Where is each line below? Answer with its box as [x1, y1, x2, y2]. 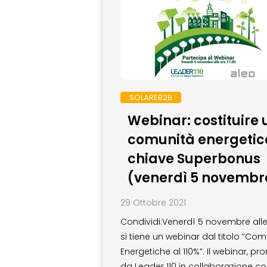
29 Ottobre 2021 [120, 197, 186, 209]
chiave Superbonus [127, 150, 260, 169]
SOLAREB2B [129, 92, 172, 104]
